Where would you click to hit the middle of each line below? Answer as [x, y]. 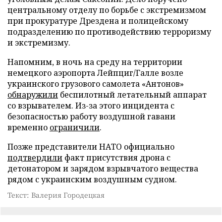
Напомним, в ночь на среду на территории [95, 62]
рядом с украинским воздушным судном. [92, 179]
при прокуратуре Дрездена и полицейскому [98, 21]
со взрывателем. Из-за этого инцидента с [91, 105]
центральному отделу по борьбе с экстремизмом [107, 10]
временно [28, 127]
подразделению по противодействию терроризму [109, 31]
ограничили [75, 127]
